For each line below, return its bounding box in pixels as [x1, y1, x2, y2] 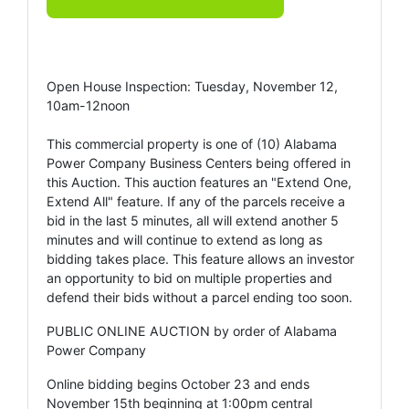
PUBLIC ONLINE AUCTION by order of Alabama [47, 322, 337, 339]
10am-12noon [47, 97, 130, 113]
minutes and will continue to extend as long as [47, 231, 322, 247]
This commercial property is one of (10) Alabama [47, 135, 337, 152]
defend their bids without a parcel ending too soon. [47, 288, 352, 305]
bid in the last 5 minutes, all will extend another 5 [47, 212, 339, 228]
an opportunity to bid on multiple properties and [47, 269, 332, 286]
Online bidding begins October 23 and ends [47, 375, 309, 392]
